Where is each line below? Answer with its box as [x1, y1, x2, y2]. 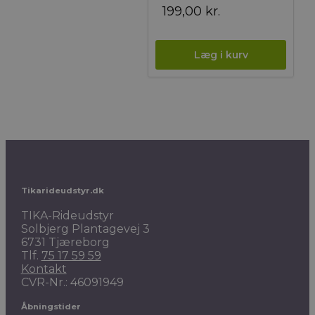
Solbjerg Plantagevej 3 [20, 221, 150, 236]
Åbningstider [20, 302, 81, 312]
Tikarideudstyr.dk [20, 185, 104, 195]
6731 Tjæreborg [20, 235, 110, 249]
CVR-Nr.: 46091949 [20, 275, 124, 289]
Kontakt [20, 262, 67, 276]
